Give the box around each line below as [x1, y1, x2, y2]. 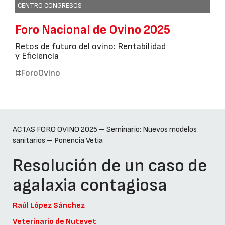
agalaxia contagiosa [13, 175, 167, 197]
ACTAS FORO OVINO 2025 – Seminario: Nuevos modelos [13, 125, 197, 135]
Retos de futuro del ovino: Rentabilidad [15, 41, 166, 52]
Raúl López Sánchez [13, 201, 85, 211]
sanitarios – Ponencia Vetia [13, 136, 103, 146]
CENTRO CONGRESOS [18, 1, 82, 10]
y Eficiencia [15, 51, 59, 62]
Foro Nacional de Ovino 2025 [15, 22, 170, 38]
